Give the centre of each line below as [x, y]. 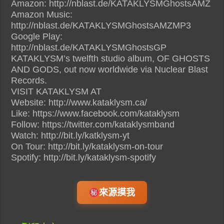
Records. [29, 80]
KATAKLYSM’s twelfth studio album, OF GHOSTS [111, 58]
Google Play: [37, 36]
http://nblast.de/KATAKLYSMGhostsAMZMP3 [101, 25]
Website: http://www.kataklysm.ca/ [79, 102]
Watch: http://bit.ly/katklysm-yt [70, 135]
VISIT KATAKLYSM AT [56, 91]
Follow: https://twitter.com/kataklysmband [93, 124]
